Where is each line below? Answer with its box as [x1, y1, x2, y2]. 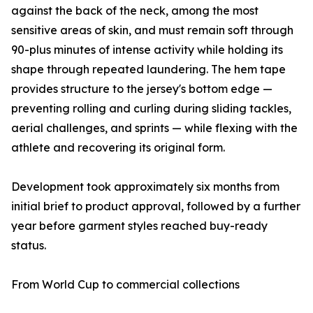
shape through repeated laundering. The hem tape [11, 62, 286, 77]
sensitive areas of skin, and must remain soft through [11, 23, 293, 38]
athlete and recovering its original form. [11, 140, 225, 155]
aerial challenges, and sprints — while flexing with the [11, 121, 298, 136]
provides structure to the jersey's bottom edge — [11, 82, 272, 96]
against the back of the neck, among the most [11, 3, 259, 18]
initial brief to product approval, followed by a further [11, 199, 300, 214]
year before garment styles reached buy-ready [11, 219, 268, 233]
